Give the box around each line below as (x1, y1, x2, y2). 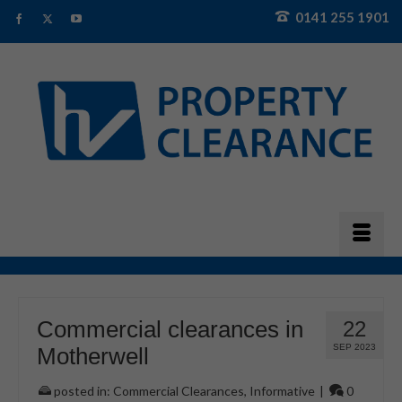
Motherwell (37, 342, 149, 370)
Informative (249, 382, 315, 398)
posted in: (51, 382, 113, 398)
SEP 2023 (333, 341, 376, 352)
